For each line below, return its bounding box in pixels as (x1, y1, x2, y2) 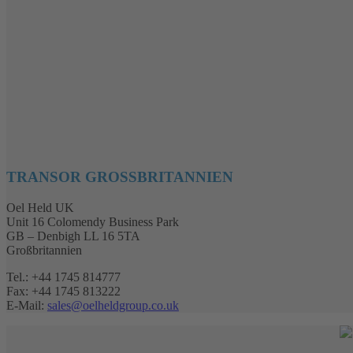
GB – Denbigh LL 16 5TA (6, 229, 140, 243)
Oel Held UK (6, 201, 74, 215)
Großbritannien (6, 243, 82, 258)
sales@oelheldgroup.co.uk (47, 299, 179, 313)
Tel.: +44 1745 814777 (6, 270, 121, 284)
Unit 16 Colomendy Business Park (6, 215, 179, 229)
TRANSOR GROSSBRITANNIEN (6, 169, 222, 186)
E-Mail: (6, 299, 47, 313)
